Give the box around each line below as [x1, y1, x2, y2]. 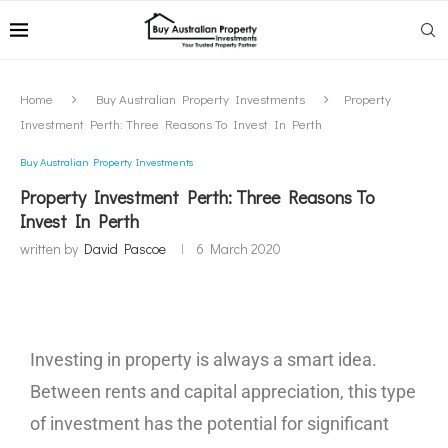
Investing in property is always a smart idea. [30, 349, 377, 370]
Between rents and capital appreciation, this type [30, 381, 416, 402]
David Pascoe [84, 239, 166, 258]
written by [20, 239, 84, 258]
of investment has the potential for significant [30, 413, 389, 434]
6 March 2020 [196, 239, 281, 258]
